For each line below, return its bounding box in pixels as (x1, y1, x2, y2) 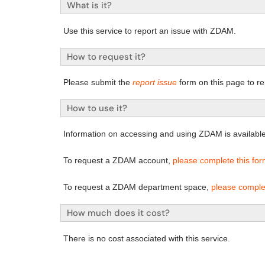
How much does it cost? (67, 207, 170, 219)
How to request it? (67, 51, 146, 63)
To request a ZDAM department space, (63, 182, 211, 192)
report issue (132, 77, 177, 87)
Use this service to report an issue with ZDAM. (63, 26, 236, 35)
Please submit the (63, 77, 130, 87)
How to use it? (67, 102, 127, 114)
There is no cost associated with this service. (63, 234, 232, 243)
